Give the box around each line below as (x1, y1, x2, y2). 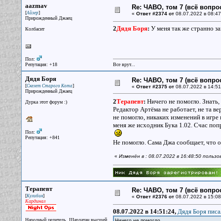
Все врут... (112, 62, 135, 67)
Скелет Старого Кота (26, 83, 73, 88)
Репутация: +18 (25, 62, 57, 67)
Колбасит (25, 26, 44, 32)
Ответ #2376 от (136, 194, 174, 199)
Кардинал (25, 198, 45, 204)
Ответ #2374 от (136, 11, 174, 16)
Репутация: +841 (25, 135, 60, 140)
